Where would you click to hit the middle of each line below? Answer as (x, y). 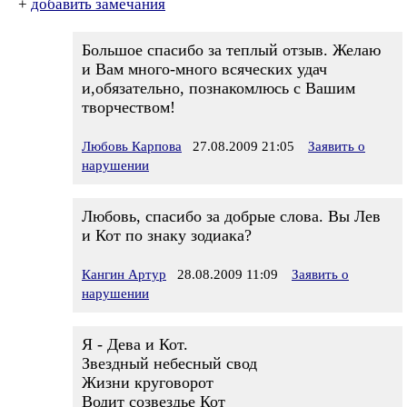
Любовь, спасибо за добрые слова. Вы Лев (231, 216)
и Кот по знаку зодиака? (167, 235)
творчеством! (129, 107)
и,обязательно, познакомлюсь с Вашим (218, 88)
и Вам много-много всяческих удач (204, 69)
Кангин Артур (124, 274)
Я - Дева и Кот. (135, 344)
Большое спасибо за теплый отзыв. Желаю (231, 50)
